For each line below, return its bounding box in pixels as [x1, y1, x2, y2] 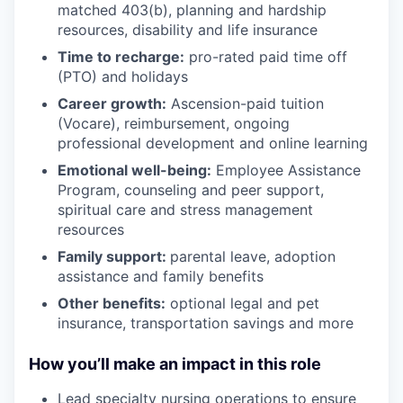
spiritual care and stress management [58, 200, 313, 219]
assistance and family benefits [58, 266, 264, 285]
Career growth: [58, 94, 166, 112]
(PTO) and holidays [58, 67, 188, 85]
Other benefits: [58, 293, 166, 312]
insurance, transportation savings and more [58, 313, 354, 332]
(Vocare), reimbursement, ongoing [58, 113, 290, 132]
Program [58, 180, 116, 199]
